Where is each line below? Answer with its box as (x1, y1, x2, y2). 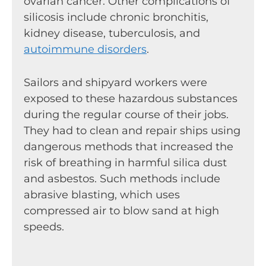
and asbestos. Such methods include (24, 172, 220, 186)
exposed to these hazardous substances (24, 92, 237, 106)
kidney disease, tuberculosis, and (24, 27, 200, 40)
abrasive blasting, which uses (24, 188, 180, 202)
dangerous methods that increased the (24, 140, 233, 154)
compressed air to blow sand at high (24, 204, 219, 218)
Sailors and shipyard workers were (24, 76, 207, 90)
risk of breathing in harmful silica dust (24, 156, 227, 170)
